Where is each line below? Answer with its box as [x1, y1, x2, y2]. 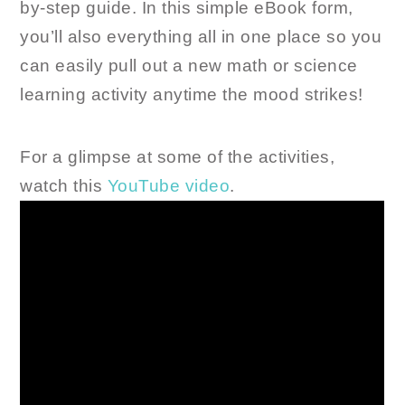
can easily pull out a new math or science [20, 55, 358, 75]
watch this [20, 175, 108, 195]
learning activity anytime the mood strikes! [20, 84, 363, 104]
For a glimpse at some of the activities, [20, 146, 335, 166]
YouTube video [107, 175, 231, 195]
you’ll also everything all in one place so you [20, 26, 382, 46]
